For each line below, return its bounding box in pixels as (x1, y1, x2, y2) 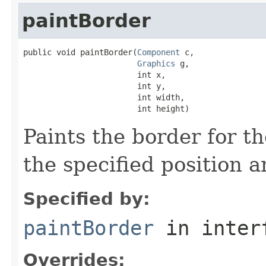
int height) (23, 103, 189, 113)
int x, (23, 69, 166, 80)
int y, (23, 81, 166, 91)
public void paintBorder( (23, 47, 137, 57)
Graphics (137, 58, 175, 68)
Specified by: (23, 188, 150, 209)
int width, (23, 92, 185, 102)
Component (137, 47, 180, 57)
